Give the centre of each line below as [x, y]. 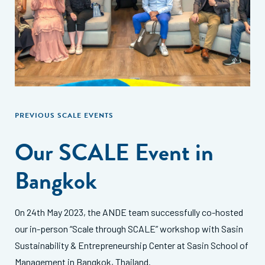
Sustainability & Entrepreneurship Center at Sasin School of [132, 245]
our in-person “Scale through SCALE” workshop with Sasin [129, 228]
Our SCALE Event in [114, 152]
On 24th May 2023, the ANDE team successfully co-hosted [129, 212]
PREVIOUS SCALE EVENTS [64, 115]
